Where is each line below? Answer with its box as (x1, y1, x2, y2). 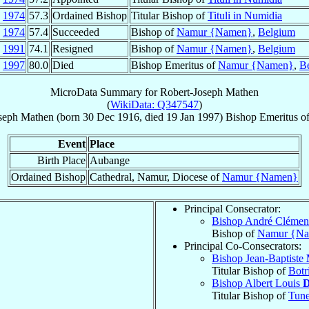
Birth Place (37, 154, 86, 166)
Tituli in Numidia (208, 9, 282, 21)
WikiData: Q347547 (110, 98, 199, 110)
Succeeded (52, 26, 99, 38)
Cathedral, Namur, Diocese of (90, 170, 222, 183)
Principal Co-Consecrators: (184, 239, 301, 252)
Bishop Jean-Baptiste (212, 252, 306, 264)
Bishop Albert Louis (212, 277, 303, 289)
